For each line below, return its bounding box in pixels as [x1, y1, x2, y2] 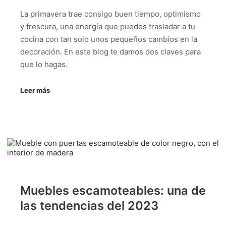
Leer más [20, 86, 50, 94]
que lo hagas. [20, 60, 68, 70]
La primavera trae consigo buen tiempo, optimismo [20, 9, 201, 19]
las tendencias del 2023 [20, 198, 158, 213]
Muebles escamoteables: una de [20, 183, 206, 198]
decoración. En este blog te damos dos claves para [20, 47, 201, 57]
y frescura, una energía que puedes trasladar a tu [20, 22, 195, 32]
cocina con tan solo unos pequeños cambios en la [20, 34, 197, 44]
